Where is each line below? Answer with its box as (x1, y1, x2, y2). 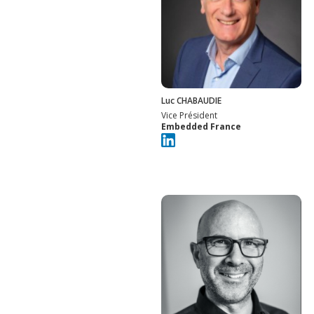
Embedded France (161, 121, 241, 133)
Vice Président (161, 109, 217, 122)
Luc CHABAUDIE (161, 95, 221, 107)
